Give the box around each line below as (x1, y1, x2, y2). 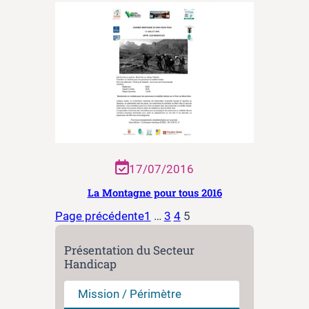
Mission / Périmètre (78, 287, 182, 301)
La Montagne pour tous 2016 (87, 186, 222, 199)
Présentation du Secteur (64, 242, 195, 259)
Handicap (64, 256, 117, 272)
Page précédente (54, 208, 144, 223)
